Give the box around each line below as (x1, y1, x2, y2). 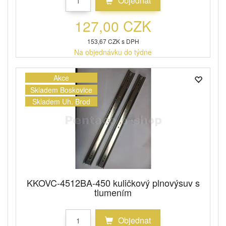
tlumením (94, 186, 132, 199)
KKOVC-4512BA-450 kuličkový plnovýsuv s (26, 176, 200, 190)
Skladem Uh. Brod (32, 96, 90, 106)
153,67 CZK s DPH (87, 37, 139, 46)
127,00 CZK (75, 16, 151, 36)
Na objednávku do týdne (74, 47, 152, 58)
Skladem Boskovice (30, 84, 92, 95)
